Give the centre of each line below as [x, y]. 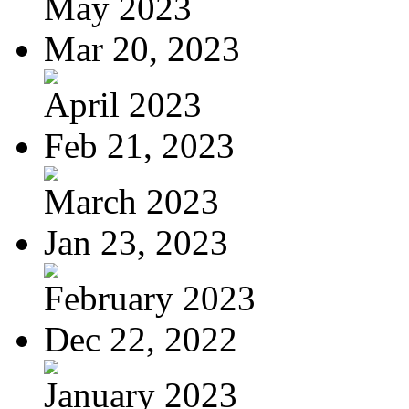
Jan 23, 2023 [136, 242]
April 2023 [123, 104]
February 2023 [150, 298]
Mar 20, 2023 [142, 48]
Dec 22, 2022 [141, 339]
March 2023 [131, 201]
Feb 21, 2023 [139, 145]
